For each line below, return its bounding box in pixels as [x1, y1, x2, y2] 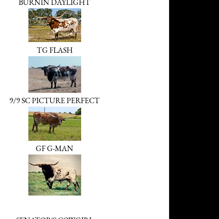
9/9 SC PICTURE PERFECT [9, 97, 100, 105]
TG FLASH [36, 46, 73, 55]
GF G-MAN [36, 145, 73, 153]
